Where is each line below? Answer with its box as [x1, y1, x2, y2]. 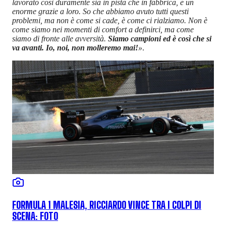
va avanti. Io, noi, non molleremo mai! [12, 43, 138, 52]
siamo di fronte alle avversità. [12, 34, 108, 43]
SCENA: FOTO [12, 210, 58, 222]
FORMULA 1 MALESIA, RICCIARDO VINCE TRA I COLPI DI [12, 199, 201, 211]
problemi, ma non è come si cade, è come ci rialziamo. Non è [12, 16, 207, 25]
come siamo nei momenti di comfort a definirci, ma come [12, 25, 194, 34]
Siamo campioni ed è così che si [108, 34, 211, 43]
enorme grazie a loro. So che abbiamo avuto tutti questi [12, 7, 189, 16]
